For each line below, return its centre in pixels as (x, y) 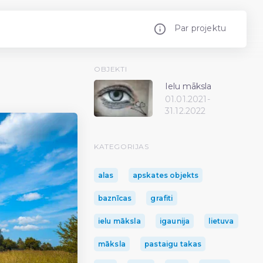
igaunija (175, 221)
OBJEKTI (111, 69)
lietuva (221, 221)
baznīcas (115, 198)
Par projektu (200, 28)
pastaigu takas (173, 244)
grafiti (162, 198)
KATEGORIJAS (122, 146)
